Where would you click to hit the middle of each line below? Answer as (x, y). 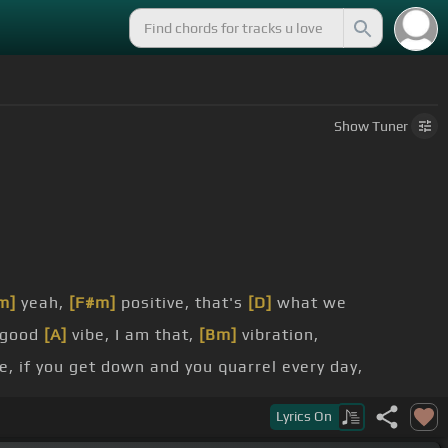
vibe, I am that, (133, 335)
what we (309, 303)
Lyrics (295, 416)
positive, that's (182, 303)
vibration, (278, 335)
